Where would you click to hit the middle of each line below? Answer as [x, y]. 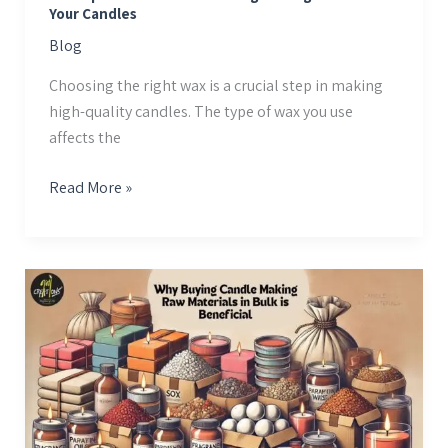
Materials [79, 411]
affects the [84, 137]
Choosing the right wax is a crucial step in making [215, 85]
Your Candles [92, 14]
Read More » [90, 187]
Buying [71, 307]
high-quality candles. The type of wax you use [200, 111]
